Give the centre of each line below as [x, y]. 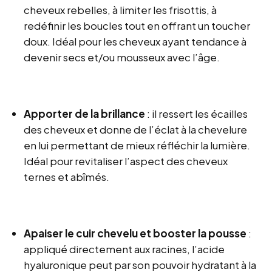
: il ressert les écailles [197, 114]
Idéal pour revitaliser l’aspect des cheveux [126, 161]
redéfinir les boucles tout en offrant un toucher [137, 26]
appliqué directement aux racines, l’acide [124, 249]
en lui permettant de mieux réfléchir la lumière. [137, 145]
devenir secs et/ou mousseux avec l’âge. [122, 57]
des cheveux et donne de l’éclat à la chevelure [136, 130]
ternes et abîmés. [67, 177]
